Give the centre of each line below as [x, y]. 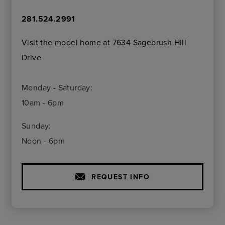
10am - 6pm [43, 102]
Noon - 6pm [43, 140]
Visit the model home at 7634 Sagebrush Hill [104, 42]
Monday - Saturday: [57, 87]
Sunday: [36, 125]
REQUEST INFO [121, 177]
